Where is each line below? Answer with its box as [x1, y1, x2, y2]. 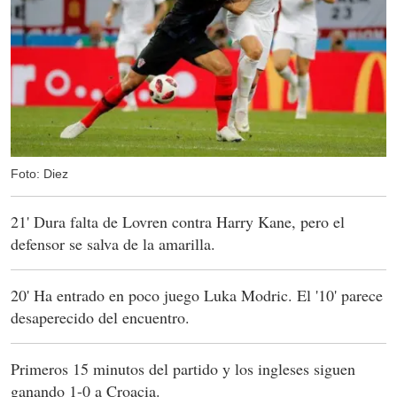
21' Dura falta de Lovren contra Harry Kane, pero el [11, 211, 345, 233]
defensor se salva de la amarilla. [11, 233, 215, 255]
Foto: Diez [11, 167, 68, 182]
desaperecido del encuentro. [11, 307, 190, 329]
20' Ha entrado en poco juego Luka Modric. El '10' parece [11, 284, 383, 307]
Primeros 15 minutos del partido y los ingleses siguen [11, 358, 355, 380]
